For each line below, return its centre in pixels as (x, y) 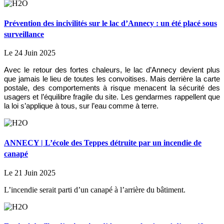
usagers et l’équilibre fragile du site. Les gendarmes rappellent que (112, 97)
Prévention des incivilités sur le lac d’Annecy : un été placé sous (110, 23)
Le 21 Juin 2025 (30, 172)
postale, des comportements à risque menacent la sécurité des (112, 88)
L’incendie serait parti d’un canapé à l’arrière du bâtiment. (95, 189)
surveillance (24, 34)
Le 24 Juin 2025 (30, 53)
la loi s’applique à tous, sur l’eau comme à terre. (81, 106)
